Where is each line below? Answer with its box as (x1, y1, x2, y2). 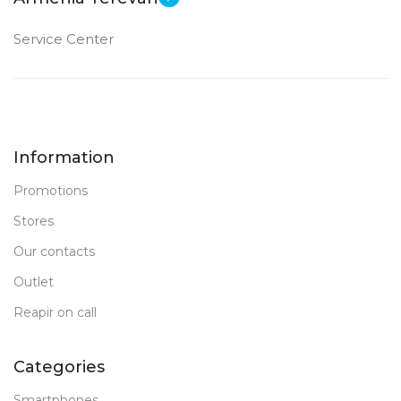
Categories (13, 357, 105, 377)
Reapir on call (13, 304, 97, 320)
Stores (13, 213, 54, 229)
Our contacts (13, 243, 95, 260)
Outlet (13, 274, 54, 290)
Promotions (13, 183, 88, 199)
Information (13, 148, 115, 167)
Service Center (13, 30, 114, 47)
